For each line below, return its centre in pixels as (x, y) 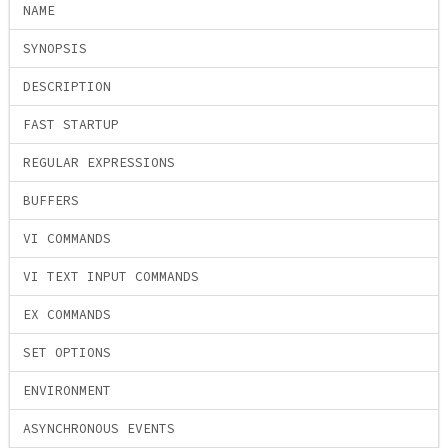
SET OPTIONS (67, 353)
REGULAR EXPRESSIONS (99, 163)
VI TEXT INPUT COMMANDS (111, 277)
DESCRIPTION (67, 87)
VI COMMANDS (67, 239)
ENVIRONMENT (67, 391)
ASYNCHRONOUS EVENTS (99, 429)
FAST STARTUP (71, 125)
